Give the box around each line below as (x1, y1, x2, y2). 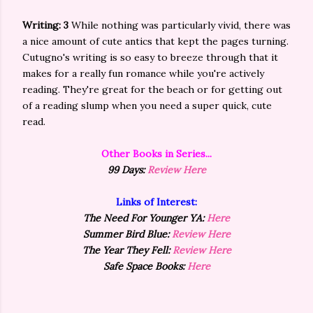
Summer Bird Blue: (82, 228, 172, 240)
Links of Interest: (116, 196, 197, 208)
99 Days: (107, 163, 147, 176)
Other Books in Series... (101, 147, 212, 160)
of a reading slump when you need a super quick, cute (22, 99, 272, 112)
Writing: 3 (22, 19, 71, 31)
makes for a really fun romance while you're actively (22, 67, 264, 80)
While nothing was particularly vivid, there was (71, 19, 291, 31)
